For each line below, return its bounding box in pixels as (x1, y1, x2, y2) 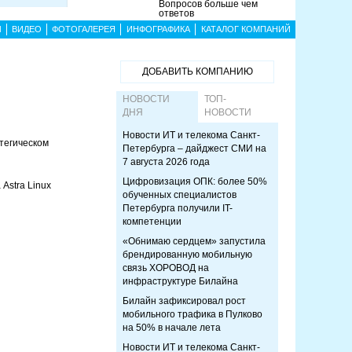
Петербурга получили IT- (123, 203, 233, 214)
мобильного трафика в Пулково (123, 309, 262, 320)
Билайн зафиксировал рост (123, 295, 246, 306)
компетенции (123, 216, 181, 227)
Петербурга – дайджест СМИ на (123, 143, 266, 154)
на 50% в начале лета (123, 322, 221, 333)
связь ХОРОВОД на (123, 262, 209, 273)
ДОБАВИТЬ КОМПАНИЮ (141, 66, 253, 77)
